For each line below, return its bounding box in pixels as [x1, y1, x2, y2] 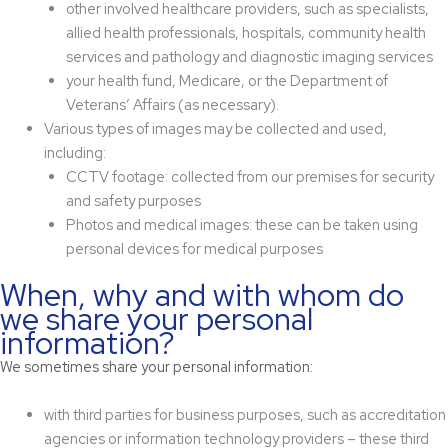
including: [43, 143, 106, 163]
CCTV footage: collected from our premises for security [65, 167, 434, 187]
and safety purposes [65, 191, 201, 211]
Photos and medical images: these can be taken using [65, 215, 418, 235]
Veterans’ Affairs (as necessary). [65, 95, 279, 115]
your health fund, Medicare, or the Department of [65, 71, 388, 91]
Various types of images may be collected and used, [43, 119, 387, 139]
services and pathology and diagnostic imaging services [65, 47, 433, 67]
